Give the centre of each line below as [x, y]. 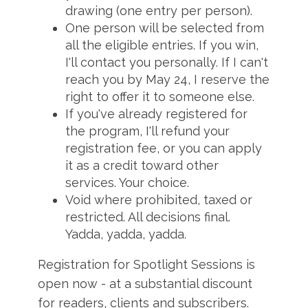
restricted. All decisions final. [148, 217]
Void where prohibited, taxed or [159, 200]
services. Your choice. [128, 183]
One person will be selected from [165, 28]
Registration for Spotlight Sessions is [147, 264]
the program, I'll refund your [148, 131]
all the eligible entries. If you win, [162, 45]
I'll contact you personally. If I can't [167, 62]
